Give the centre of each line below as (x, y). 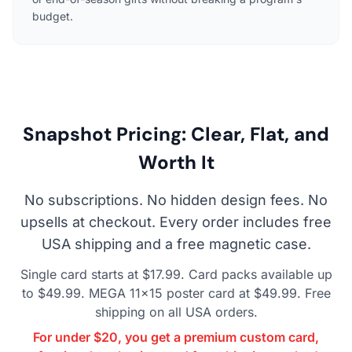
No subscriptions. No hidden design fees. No (176, 200)
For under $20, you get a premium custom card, (176, 337)
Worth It (176, 162)
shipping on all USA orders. (176, 312)
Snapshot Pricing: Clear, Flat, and (176, 134)
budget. (53, 16)
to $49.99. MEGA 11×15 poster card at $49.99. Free (176, 293)
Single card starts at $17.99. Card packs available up (176, 274)
